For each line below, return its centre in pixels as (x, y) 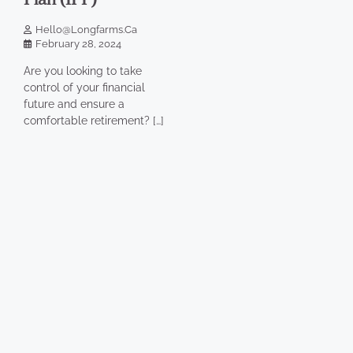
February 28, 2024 (78, 44)
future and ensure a (74, 104)
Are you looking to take (83, 71)
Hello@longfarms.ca (86, 30)
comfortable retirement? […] (94, 120)
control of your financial (84, 87)
